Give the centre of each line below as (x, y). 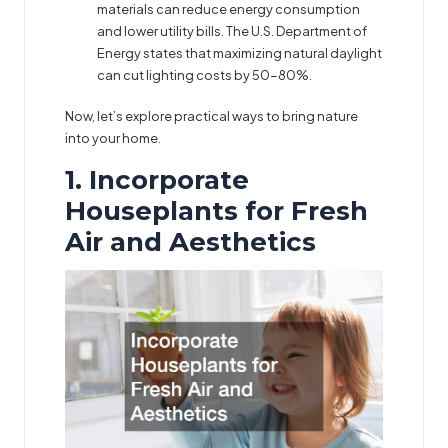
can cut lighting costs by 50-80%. (204, 75)
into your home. (113, 138)
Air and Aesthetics (190, 242)
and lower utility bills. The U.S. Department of (232, 31)
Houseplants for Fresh (216, 211)
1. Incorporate (157, 180)
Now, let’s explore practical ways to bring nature (211, 116)
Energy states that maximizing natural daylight (239, 53)
